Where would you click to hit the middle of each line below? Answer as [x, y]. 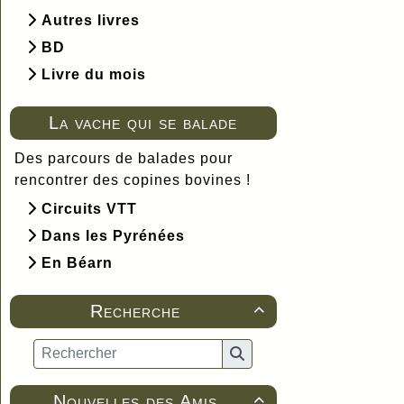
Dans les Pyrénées [111, 235]
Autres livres [91, 20]
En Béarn [75, 262]
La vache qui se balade [143, 122]
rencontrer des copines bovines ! [133, 179]
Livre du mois [92, 74]
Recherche [135, 311]
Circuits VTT [87, 208]
